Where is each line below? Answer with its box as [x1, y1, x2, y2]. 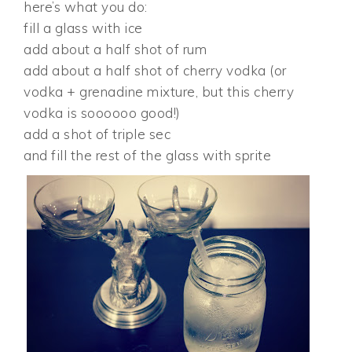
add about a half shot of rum [24, 41, 207, 58]
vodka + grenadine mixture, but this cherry [24, 83, 295, 101]
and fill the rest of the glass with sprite [24, 147, 272, 164]
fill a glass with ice [24, 20, 143, 37]
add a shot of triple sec [24, 126, 171, 143]
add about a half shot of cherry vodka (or [24, 62, 287, 79]
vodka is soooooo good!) [24, 104, 181, 122]
